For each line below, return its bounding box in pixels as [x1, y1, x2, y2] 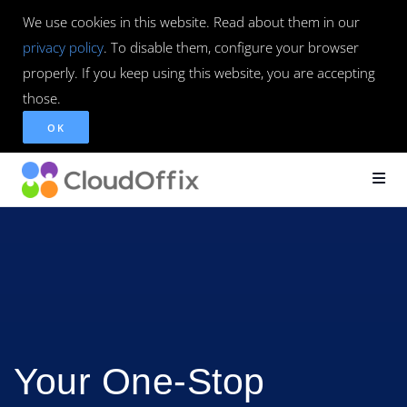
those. [23, 89, 61, 107]
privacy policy [23, 38, 104, 56]
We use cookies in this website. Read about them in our [23, 13, 360, 31]
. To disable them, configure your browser [104, 38, 359, 56]
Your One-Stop [14, 361, 265, 402]
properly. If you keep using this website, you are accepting [23, 64, 375, 82]
